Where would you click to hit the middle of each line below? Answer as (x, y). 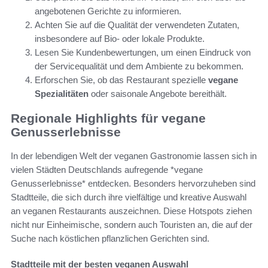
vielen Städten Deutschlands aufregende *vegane (107, 170)
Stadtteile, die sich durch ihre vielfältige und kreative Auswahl (129, 197)
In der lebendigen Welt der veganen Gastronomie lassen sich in (134, 156)
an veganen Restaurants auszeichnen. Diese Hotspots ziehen (131, 211)
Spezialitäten (62, 94)
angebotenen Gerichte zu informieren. (108, 11)
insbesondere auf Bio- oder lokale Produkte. (120, 39)
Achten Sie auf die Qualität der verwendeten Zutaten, (137, 25)
